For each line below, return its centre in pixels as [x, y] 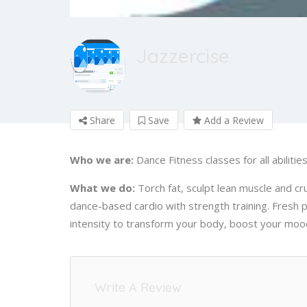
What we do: [102, 187]
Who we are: [102, 159]
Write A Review [138, 287]
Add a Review [233, 120]
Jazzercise [183, 56]
